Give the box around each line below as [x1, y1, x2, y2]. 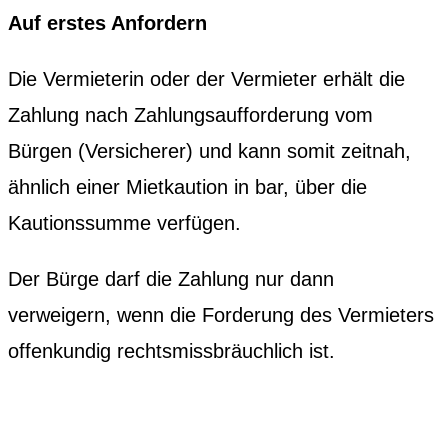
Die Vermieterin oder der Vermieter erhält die [8, 67, 405, 90]
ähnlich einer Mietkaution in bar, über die [8, 175, 367, 198]
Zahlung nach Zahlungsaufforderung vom [8, 103, 373, 126]
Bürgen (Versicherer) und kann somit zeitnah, [8, 139, 411, 162]
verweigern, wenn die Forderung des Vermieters [8, 303, 434, 326]
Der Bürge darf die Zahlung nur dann [8, 267, 334, 290]
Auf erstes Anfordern [8, 11, 207, 34]
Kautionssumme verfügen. [8, 211, 241, 234]
